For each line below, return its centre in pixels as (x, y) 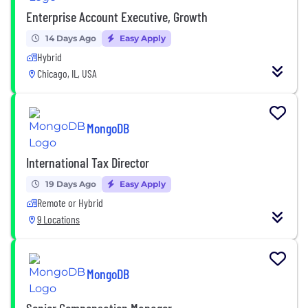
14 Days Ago (71, 38)
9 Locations (58, 219)
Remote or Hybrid (70, 202)
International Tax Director (88, 162)
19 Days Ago (71, 184)
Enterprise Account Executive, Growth (117, 16)
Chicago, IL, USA (67, 73)
